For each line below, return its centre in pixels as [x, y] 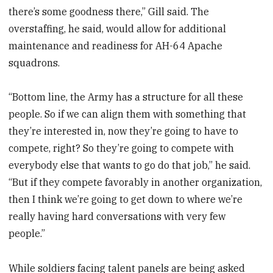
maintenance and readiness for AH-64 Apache [116, 45]
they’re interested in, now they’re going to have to [124, 131]
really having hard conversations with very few [117, 217]
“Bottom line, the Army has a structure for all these [126, 97]
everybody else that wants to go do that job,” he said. [130, 165]
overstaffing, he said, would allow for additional [118, 28]
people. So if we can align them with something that [128, 114]
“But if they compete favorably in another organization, [136, 183]
